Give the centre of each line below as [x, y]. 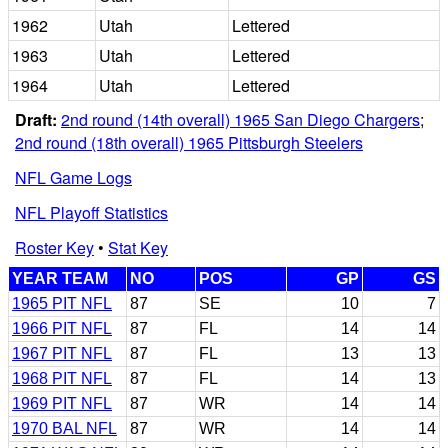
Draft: [36, 119]
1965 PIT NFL [62, 303]
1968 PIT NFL [62, 378]
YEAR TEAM [60, 278]
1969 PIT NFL [62, 403]
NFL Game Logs [73, 177]
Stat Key [138, 247]
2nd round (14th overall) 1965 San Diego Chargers [240, 119]
